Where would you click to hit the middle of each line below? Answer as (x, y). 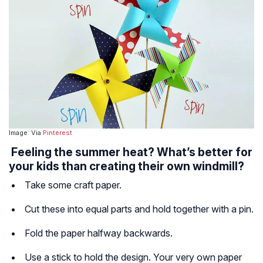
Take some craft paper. (73, 185)
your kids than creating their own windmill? (127, 166)
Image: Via (26, 132)
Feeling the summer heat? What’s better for (131, 152)
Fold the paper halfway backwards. (99, 233)
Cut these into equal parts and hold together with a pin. (139, 209)
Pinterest (58, 132)
